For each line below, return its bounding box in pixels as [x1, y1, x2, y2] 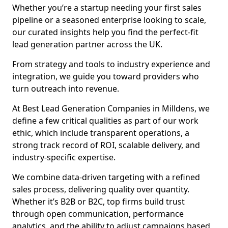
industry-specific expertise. [12, 152, 116, 163]
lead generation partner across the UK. [12, 39, 162, 50]
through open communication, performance [12, 208, 184, 219]
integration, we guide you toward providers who [12, 71, 199, 82]
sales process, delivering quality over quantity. [12, 184, 189, 195]
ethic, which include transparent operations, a [12, 127, 189, 138]
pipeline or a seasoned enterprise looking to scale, [12, 14, 206, 25]
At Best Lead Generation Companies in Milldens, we [12, 103, 210, 114]
